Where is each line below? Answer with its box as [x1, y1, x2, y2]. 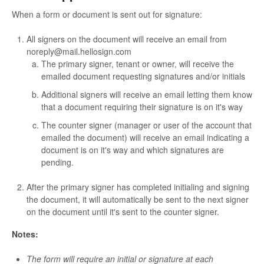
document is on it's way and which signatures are [41, 143, 224, 156]
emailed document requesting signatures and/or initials [41, 70, 245, 82]
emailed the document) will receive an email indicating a [41, 131, 249, 143]
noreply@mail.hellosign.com [27, 45, 131, 57]
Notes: [12, 227, 41, 240]
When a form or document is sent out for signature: [12, 8, 202, 20]
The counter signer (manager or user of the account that [41, 118, 252, 131]
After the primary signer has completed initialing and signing [27, 180, 249, 193]
